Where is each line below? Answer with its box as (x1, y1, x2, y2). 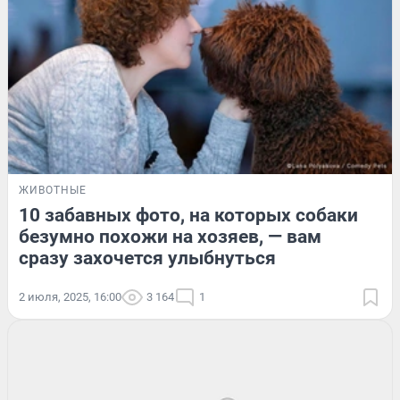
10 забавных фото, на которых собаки (19, 204, 358, 226)
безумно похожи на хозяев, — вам (19, 225, 321, 247)
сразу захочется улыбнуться (19, 246, 276, 269)
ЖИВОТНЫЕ (19, 183, 87, 196)
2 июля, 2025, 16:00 (19, 289, 121, 304)
